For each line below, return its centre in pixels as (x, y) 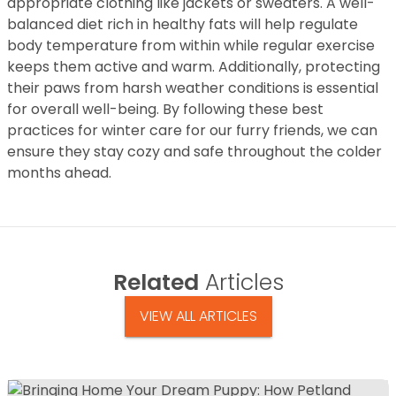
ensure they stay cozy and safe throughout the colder (194, 151)
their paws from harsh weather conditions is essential (193, 88)
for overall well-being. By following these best (165, 109)
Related (156, 282)
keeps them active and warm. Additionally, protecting (194, 66)
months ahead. (59, 172)
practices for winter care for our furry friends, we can (192, 130)
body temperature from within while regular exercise (191, 45)
